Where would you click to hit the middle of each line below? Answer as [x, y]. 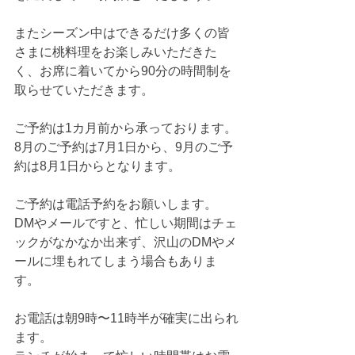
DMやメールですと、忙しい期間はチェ [126, 223]
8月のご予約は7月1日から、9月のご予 [124, 147]
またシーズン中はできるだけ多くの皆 [122, 33]
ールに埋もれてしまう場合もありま [116, 261]
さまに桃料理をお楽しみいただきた [116, 52]
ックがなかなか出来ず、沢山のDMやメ [126, 242]
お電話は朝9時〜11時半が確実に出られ [126, 319]
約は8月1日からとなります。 [97, 166]
